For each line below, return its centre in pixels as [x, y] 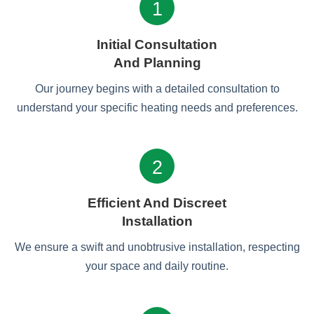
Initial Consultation [157, 45]
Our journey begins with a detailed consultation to [157, 89]
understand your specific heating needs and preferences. [157, 108]
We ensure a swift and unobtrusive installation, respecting [157, 247]
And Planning [157, 63]
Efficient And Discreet [157, 203]
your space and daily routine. [157, 266]
